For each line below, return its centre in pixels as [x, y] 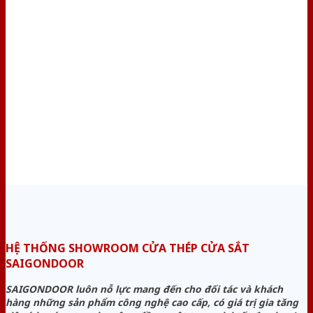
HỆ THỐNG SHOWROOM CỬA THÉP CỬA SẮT [128, 248]
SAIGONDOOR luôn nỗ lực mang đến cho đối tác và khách [144, 289]
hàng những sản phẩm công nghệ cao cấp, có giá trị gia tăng [152, 302]
